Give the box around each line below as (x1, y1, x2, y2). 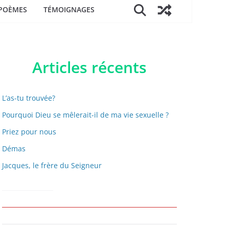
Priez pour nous (2, 127, 56, 136)
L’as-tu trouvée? (2, 93, 55, 103)
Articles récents (32, 57, 147, 78)
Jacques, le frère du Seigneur (2, 161, 102, 170)
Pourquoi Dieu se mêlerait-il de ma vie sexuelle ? (2, 110, 169, 120)
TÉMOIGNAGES (43, 5, 95, 14)
